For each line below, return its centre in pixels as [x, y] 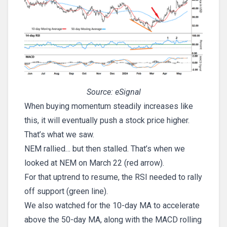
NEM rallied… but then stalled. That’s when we [105, 149]
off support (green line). [66, 192]
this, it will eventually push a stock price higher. [107, 121]
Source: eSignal [113, 92]
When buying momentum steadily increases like [109, 106]
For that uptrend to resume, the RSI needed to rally [113, 177]
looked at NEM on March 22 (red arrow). [94, 163]
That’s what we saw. [59, 135]
